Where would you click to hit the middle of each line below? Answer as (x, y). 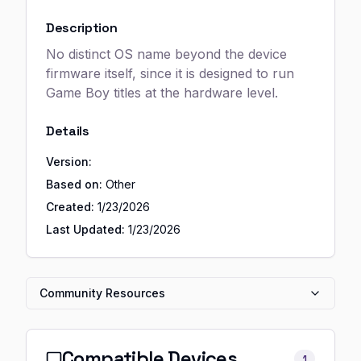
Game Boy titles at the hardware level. (162, 93)
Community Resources (102, 293)
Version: (69, 162)
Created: (70, 207)
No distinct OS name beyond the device (166, 54)
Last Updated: (85, 229)
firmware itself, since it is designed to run (170, 73)
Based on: (74, 184)
